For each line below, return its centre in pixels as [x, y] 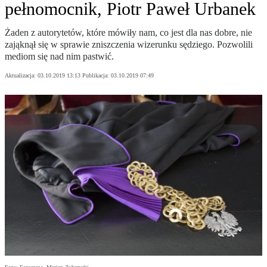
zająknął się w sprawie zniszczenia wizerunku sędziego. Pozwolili [129, 45]
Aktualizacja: [21, 76]
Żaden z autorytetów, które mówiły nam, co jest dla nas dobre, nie [128, 33]
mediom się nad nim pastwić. [59, 57]
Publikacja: [97, 76]
